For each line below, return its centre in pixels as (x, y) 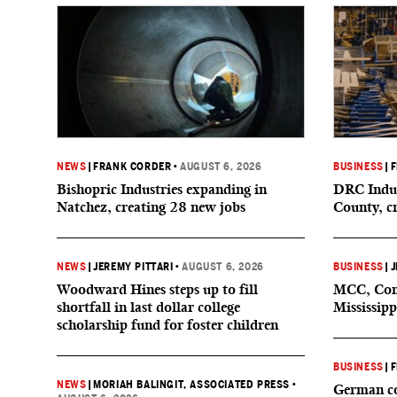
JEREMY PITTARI (133, 267)
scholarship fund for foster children (167, 325)
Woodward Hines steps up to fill (157, 289)
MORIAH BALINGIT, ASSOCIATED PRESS (192, 385)
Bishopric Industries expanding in (162, 189)
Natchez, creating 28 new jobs (151, 207)
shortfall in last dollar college (148, 307)
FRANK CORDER (132, 167)
